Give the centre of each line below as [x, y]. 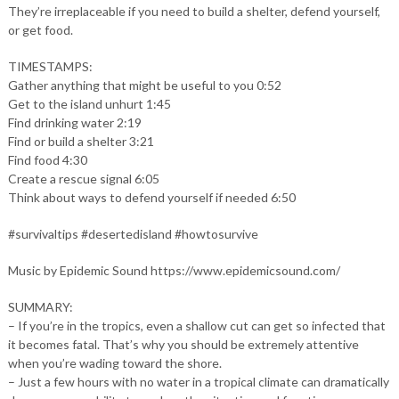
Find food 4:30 [47, 159]
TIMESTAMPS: [50, 66]
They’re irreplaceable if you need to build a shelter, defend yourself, [194, 11]
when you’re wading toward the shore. [114, 362]
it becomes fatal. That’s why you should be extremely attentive [183, 344]
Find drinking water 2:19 [74, 122]
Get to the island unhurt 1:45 [89, 103]
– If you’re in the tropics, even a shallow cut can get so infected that [196, 325]
